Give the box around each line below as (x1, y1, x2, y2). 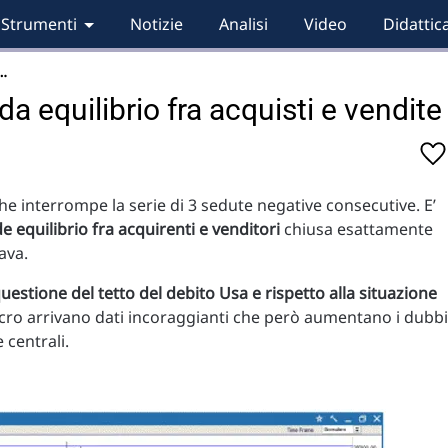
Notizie (129, 13, 183, 35)
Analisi (218, 13, 268, 35)
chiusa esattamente (280, 218, 433, 240)
